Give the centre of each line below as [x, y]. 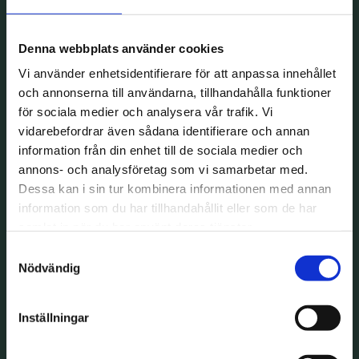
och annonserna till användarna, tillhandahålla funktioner [175, 92]
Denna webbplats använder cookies [121, 48]
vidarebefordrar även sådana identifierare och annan [164, 131]
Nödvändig [49, 268]
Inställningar [54, 317]
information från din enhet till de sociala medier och [161, 150]
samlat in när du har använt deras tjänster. [137, 227]
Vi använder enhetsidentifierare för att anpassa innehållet [177, 73]
